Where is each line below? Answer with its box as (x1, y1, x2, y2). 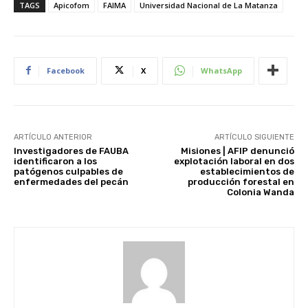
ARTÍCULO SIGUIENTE (214, 132, 294, 142)
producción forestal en (187, 176, 294, 187)
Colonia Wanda (226, 186, 294, 197)
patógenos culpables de (14, 166, 123, 177)
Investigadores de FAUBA (14, 145, 129, 156)
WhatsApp (201, 65, 242, 76)
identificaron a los (14, 155, 97, 166)
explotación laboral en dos (173, 155, 294, 166)
